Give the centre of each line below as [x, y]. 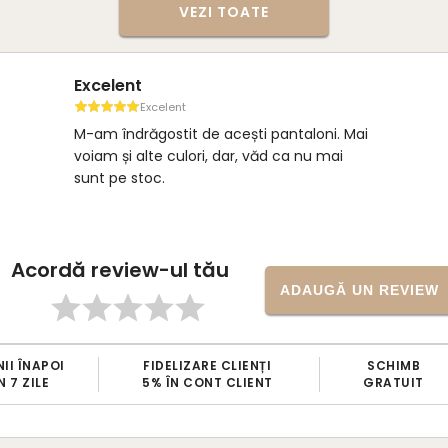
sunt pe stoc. [119, 177]
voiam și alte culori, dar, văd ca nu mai [208, 155]
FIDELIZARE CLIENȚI [207, 366]
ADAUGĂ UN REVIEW [359, 289]
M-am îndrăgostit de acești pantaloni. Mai [221, 133]
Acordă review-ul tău [119, 269]
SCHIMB [393, 366]
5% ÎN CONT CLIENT [207, 383]
